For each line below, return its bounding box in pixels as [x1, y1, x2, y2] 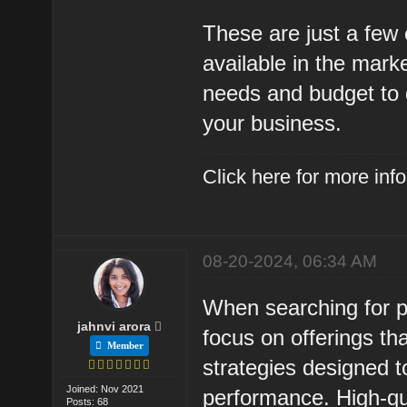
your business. [203, 110, 342, 135]
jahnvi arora [77, 318, 152, 333]
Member [102, 339, 144, 351]
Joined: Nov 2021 [66, 382, 144, 394]
